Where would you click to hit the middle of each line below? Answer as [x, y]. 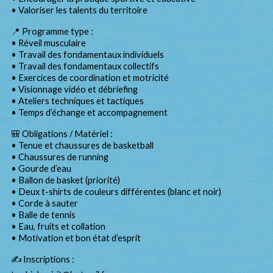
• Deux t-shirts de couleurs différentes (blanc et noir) [116, 192]
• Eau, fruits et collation [58, 226]
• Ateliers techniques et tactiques [77, 101]
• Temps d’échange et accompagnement [89, 112]
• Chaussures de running [60, 157]
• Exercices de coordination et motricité [90, 78]
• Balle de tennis [43, 215]
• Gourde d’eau [41, 168]
